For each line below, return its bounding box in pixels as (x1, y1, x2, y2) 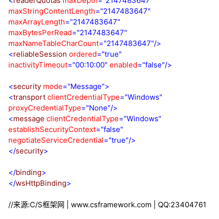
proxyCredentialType (8, 103, 81, 113)
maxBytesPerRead (8, 28, 72, 38)
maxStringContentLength (8, 6, 95, 16)
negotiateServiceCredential (8, 135, 104, 145)
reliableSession (13, 49, 69, 59)
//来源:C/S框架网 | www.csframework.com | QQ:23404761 (8, 200, 206, 210)
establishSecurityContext (8, 125, 96, 134)
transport (13, 92, 47, 102)
